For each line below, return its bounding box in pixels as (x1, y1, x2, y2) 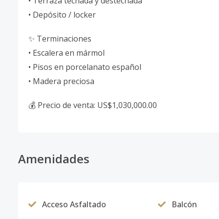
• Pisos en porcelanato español (28, 62, 141, 72)
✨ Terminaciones (28, 33, 91, 44)
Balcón (171, 199, 197, 210)
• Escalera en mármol (28, 47, 105, 58)
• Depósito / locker (28, 9, 96, 20)
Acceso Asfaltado (42, 199, 106, 210)
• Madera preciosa (28, 76, 94, 87)
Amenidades (18, 151, 89, 167)
